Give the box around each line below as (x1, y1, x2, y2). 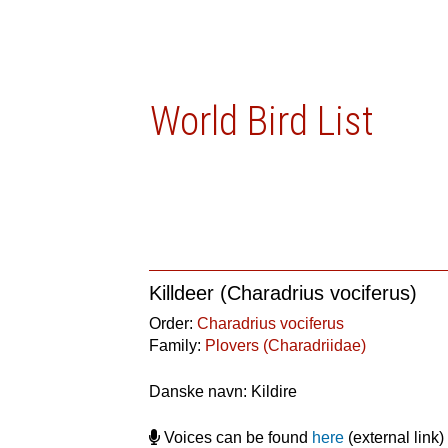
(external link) (344, 429, 445, 446)
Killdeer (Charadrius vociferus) (149, 282, 418, 304)
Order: (149, 315, 198, 332)
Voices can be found (160, 429, 313, 446)
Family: (149, 337, 206, 354)
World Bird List (150, 98, 375, 145)
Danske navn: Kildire (149, 383, 298, 400)
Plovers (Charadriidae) (205, 337, 367, 354)
